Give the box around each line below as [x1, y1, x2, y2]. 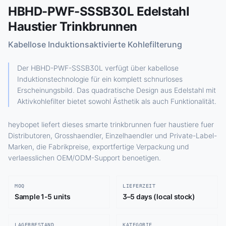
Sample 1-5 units [15, 192, 71, 201]
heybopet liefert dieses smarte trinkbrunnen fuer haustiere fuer [8, 120, 214, 129]
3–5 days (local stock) [123, 192, 195, 201]
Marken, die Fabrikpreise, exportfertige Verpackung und [8, 142, 189, 151]
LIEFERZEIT [123, 183, 155, 189]
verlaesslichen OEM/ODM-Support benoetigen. [8, 153, 161, 162]
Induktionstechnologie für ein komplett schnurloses [17, 75, 183, 83]
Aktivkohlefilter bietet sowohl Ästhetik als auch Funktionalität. [17, 97, 216, 105]
